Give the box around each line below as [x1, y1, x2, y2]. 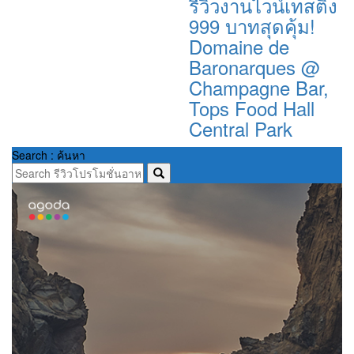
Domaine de [189, 32, 289, 61]
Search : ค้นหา [12, 147, 85, 164]
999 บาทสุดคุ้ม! [189, 12, 315, 40]
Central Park [189, 115, 292, 143]
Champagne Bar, [189, 73, 329, 102]
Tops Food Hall [189, 94, 314, 122]
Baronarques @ [189, 53, 320, 81]
